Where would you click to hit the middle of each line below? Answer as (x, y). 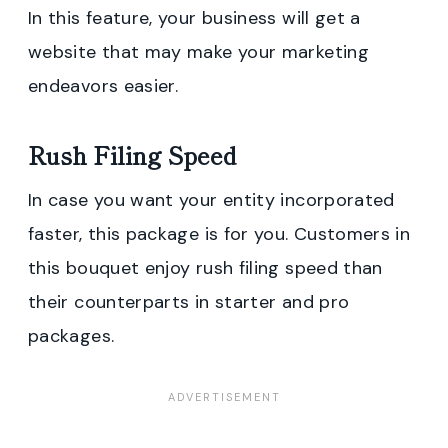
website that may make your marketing (198, 51)
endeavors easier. (106, 85)
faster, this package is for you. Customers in (219, 233)
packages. (71, 335)
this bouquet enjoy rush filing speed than (205, 267)
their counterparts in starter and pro (189, 301)
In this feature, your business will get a (194, 17)
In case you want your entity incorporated (211, 199)
